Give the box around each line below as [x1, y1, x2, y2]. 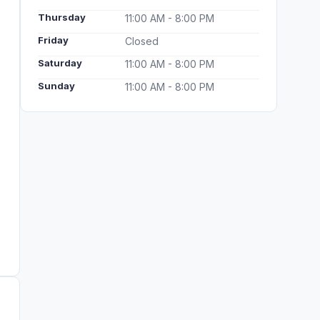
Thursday [38, 11, 86, 23]
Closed [125, 35, 159, 47]
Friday [38, 34, 69, 46]
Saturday [38, 57, 82, 69]
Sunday [38, 80, 75, 91]
